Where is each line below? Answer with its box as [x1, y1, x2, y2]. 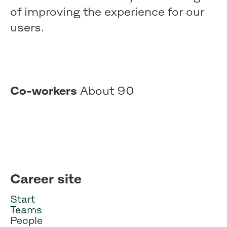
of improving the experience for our [10, 5, 204, 18]
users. [10, 21, 44, 34]
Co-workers [10, 84, 80, 97]
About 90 [80, 84, 134, 97]
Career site [10, 171, 82, 186]
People [10, 215, 43, 226]
